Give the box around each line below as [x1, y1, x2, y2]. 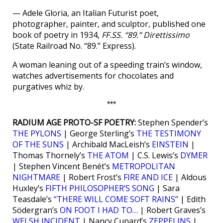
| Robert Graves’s [138, 205, 206, 216]
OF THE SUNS [12, 139, 64, 150]
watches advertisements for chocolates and [12, 70, 174, 82]
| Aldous [173, 172, 207, 183]
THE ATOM [87, 150, 129, 161]
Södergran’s [12, 205, 60, 216]
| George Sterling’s [61, 128, 136, 139]
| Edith [178, 194, 206, 205]
